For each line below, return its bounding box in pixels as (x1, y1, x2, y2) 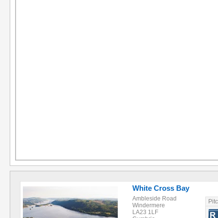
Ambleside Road (132, 195, 177, 202)
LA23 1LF (132, 209, 158, 216)
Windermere (132, 202, 165, 209)
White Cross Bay (132, 184, 189, 192)
